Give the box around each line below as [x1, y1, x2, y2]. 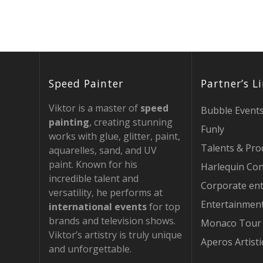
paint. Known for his [49, 158, 138, 171]
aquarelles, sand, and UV [49, 144, 157, 157]
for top [147, 200, 181, 213]
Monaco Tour [200, 217, 261, 230]
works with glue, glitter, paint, [49, 130, 181, 143]
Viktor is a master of [49, 102, 141, 114]
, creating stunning [89, 116, 173, 129]
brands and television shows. [49, 214, 176, 227]
